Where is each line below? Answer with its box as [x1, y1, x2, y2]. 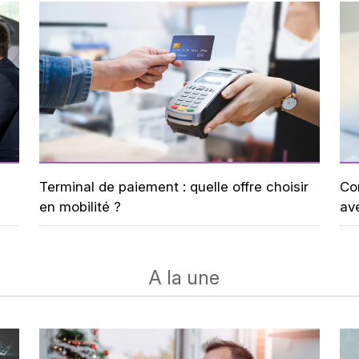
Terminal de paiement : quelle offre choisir [39, 179, 309, 195]
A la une [147, 266, 220, 289]
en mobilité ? [39, 199, 121, 215]
